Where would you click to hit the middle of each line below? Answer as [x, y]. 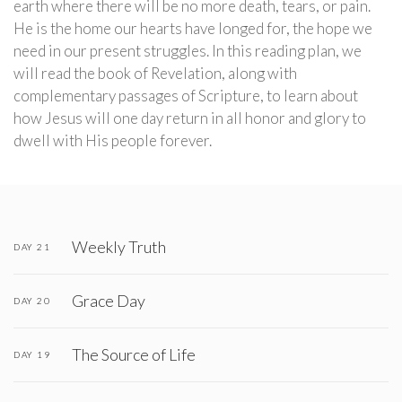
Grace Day [109, 300]
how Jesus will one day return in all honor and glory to [190, 118]
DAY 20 [32, 301]
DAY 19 [32, 355]
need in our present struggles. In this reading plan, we [188, 50]
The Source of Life [134, 354]
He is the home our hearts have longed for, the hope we [193, 28]
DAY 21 [32, 247]
